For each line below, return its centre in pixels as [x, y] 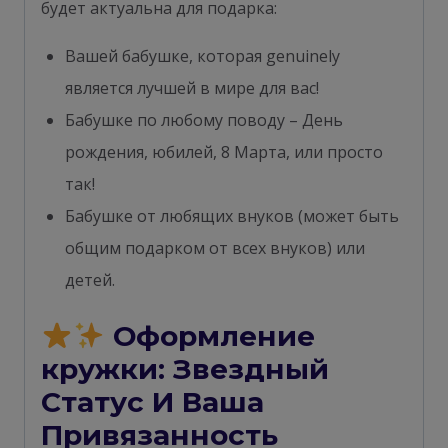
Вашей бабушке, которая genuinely [202, 55]
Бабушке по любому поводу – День [204, 119]
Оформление [209, 335]
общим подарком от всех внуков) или [215, 247]
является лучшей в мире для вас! [192, 87]
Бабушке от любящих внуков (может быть [232, 215]
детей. [90, 279]
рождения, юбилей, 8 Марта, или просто [224, 151]
